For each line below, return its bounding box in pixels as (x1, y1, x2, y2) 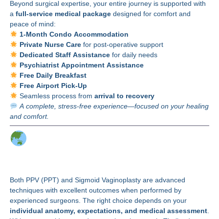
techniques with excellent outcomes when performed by (10, 186, 181, 195)
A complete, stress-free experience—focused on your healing (19, 102, 209, 110)
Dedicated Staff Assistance (19, 51, 110, 59)
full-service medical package (16, 10, 111, 18)
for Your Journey (10, 149, 136, 167)
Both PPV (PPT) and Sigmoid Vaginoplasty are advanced (10, 176, 185, 184)
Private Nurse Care (19, 41, 81, 49)
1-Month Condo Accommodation (19, 30, 129, 39)
